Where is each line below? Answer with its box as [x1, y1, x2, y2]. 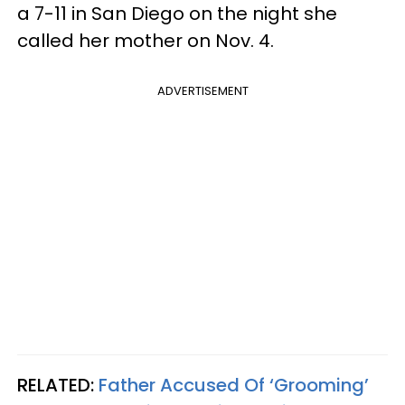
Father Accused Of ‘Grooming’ [99, 372, 369, 398]
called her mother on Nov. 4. [17, 27, 274, 53]
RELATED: [17, 372, 94, 398]
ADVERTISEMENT [156, 81, 249, 99]
